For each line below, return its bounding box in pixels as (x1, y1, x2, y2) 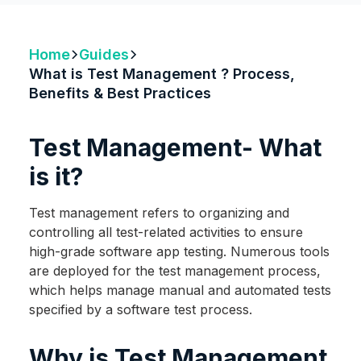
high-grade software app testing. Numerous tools (28, 243, 330, 260)
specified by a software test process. (28, 301, 252, 318)
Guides (79, 45, 130, 63)
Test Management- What (28, 133, 322, 163)
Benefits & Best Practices (28, 84, 211, 102)
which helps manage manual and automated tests (28, 282, 331, 299)
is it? (28, 162, 83, 192)
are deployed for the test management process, (28, 263, 321, 280)
